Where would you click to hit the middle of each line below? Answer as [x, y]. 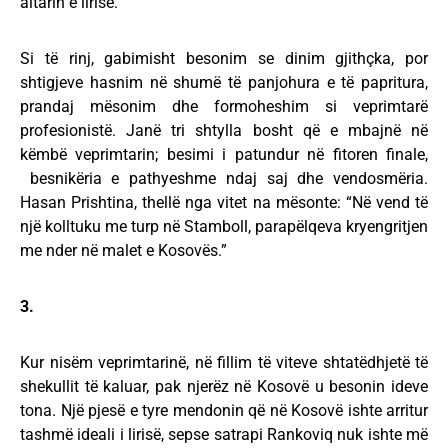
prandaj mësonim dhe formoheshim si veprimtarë [224, 106]
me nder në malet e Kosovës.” [123, 250]
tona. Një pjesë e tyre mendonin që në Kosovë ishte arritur [224, 410]
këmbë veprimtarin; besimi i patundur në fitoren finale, [224, 154]
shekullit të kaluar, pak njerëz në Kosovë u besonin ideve [224, 386]
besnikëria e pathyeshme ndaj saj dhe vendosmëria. [224, 178]
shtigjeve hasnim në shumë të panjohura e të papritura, [224, 82]
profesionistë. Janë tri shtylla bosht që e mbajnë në [224, 130]
